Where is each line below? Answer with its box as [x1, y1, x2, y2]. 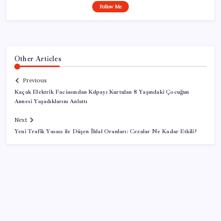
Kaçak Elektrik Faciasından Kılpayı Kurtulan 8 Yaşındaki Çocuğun [14, 88, 189, 96]
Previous [23, 77, 46, 84]
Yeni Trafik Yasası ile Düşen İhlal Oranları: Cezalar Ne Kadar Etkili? [14, 128, 197, 136]
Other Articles [14, 54, 61, 63]
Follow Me [99, 3, 122, 10]
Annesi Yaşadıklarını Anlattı [14, 98, 88, 106]
